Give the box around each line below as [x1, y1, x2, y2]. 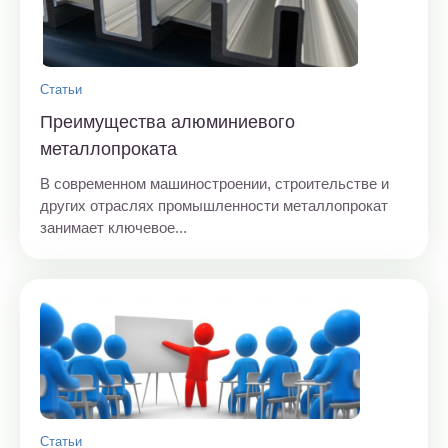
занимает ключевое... [40, 218, 187, 236]
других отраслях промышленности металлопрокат [40, 196, 388, 214]
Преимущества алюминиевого [40, 111, 295, 132]
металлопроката [40, 138, 177, 159]
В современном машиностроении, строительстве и [40, 174, 389, 192]
